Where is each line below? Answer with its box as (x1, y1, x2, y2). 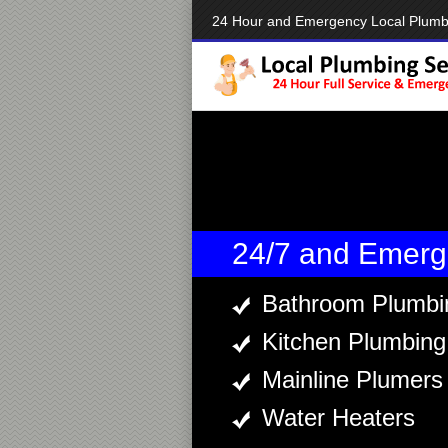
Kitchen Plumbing (262, 328, 446, 355)
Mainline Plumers (262, 366, 443, 393)
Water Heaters (262, 404, 415, 431)
